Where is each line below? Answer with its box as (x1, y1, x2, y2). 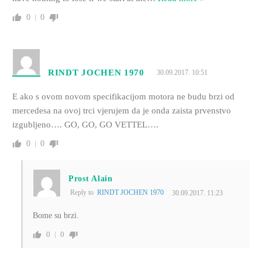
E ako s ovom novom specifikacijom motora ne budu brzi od (12, 92, 235, 102)
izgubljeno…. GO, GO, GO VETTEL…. (12, 120, 158, 130)
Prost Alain (68, 174, 113, 184)
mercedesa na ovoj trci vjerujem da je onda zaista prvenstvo (12, 106, 231, 116)
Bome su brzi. (32, 211, 79, 220)
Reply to (70, 188, 97, 197)
